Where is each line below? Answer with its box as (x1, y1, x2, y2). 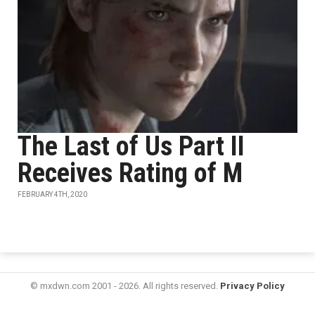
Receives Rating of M (18, 157, 243, 188)
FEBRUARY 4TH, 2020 (18, 191, 87, 198)
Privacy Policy (220, 281, 285, 291)
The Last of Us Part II (18, 131, 245, 162)
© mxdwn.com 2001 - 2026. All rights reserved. (30, 281, 220, 291)
